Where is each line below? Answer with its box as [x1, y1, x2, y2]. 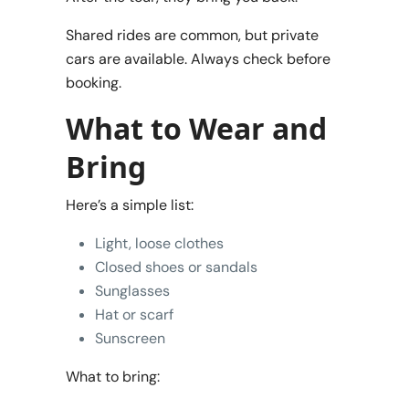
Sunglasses [95, 280, 170, 300]
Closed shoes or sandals [95, 257, 257, 277]
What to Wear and [66, 108, 327, 148]
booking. [66, 72, 121, 92]
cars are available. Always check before [66, 48, 330, 68]
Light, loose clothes [95, 233, 224, 253]
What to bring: [66, 366, 160, 386]
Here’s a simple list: [66, 194, 194, 215]
